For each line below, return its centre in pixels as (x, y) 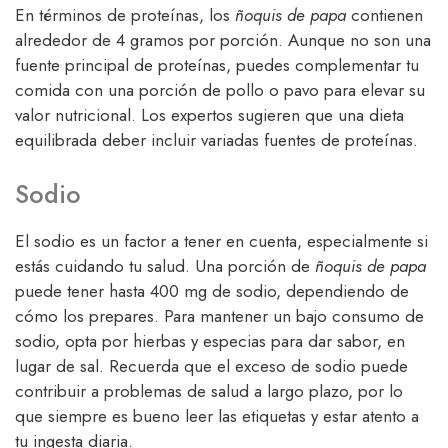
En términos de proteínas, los (125, 15)
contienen (384, 15)
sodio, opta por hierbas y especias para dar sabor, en (210, 340)
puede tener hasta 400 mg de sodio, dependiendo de (212, 290)
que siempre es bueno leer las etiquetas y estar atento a (217, 415)
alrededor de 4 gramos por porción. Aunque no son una (223, 40)
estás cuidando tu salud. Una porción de (165, 265)
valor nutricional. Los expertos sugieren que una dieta (209, 115)
